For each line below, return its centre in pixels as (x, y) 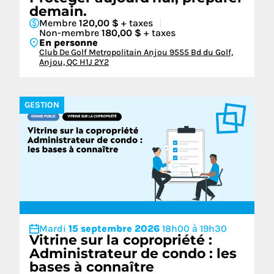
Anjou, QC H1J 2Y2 (74, 62)
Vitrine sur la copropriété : (121, 240)
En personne (68, 43)
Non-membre (70, 33)
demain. (58, 11)
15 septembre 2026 (115, 228)
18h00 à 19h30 (194, 228)
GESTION (42, 105)
